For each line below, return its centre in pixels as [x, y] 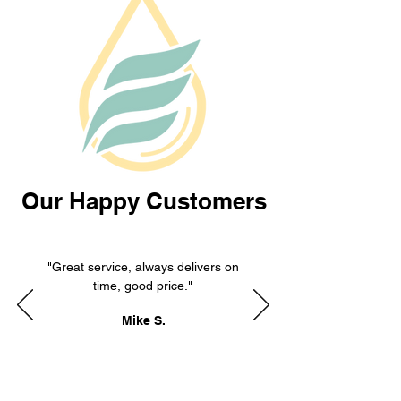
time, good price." [143, 286]
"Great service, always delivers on [143, 267]
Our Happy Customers [144, 201]
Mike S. [143, 320]
